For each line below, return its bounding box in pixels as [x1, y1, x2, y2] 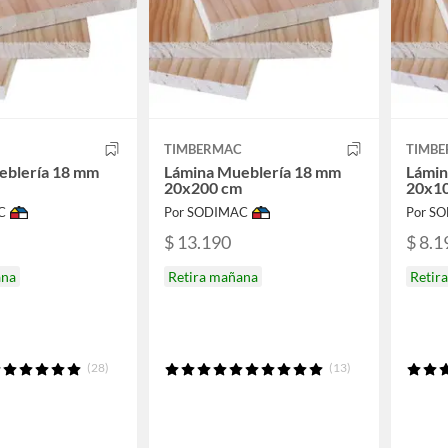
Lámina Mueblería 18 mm [164, 162, 341, 182]
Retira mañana [168, 267, 258, 285]
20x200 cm [164, 178, 242, 198]
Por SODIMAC [164, 204, 248, 221]
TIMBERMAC [164, 141, 242, 158]
